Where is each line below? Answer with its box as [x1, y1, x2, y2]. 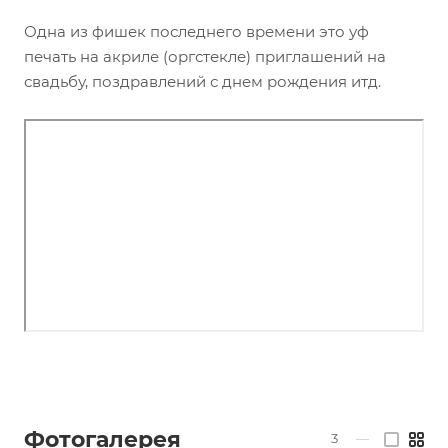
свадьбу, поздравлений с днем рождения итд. [24, 72, 381, 92]
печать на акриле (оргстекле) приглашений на [24, 47, 386, 67]
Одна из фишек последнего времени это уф [24, 22, 369, 42]
